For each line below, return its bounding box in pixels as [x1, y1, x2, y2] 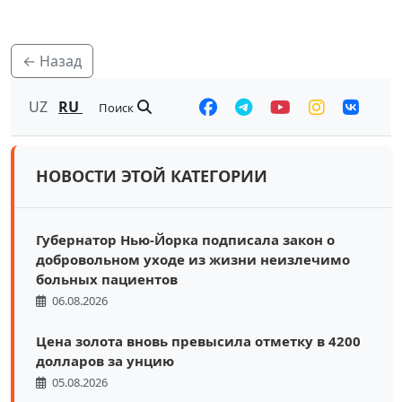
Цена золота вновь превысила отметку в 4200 [36, 332, 361, 351]
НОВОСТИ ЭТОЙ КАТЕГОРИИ [36, 165, 267, 188]
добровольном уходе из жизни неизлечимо [36, 250, 350, 269]
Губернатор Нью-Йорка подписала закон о [36, 231, 335, 249]
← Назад [22, 51, 82, 72]
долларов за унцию [36, 352, 174, 371]
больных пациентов [36, 270, 178, 289]
